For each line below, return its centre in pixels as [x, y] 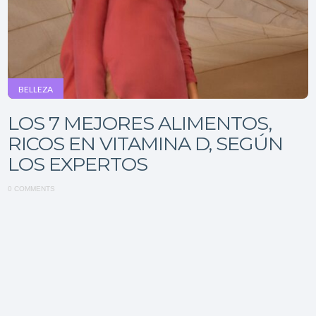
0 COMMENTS [32, 189]
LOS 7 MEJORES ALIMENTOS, [140, 123]
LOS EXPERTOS [78, 164]
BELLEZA [36, 89]
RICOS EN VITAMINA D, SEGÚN [146, 144]
